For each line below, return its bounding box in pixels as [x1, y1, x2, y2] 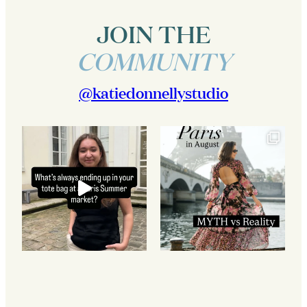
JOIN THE [96, 16, 211, 50]
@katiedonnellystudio [79, 82, 228, 103]
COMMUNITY [76, 44, 231, 77]
